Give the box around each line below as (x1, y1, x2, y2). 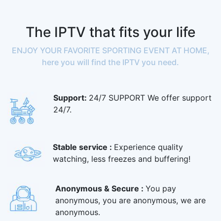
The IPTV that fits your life (26, 24, 195, 41)
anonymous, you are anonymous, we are (55, 195, 206, 205)
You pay (146, 183, 176, 193)
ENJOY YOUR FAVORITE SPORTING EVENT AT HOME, (11, 45, 210, 56)
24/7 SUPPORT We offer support (89, 93, 212, 103)
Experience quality (114, 142, 183, 152)
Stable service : (53, 142, 114, 152)
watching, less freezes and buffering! (53, 154, 190, 164)
